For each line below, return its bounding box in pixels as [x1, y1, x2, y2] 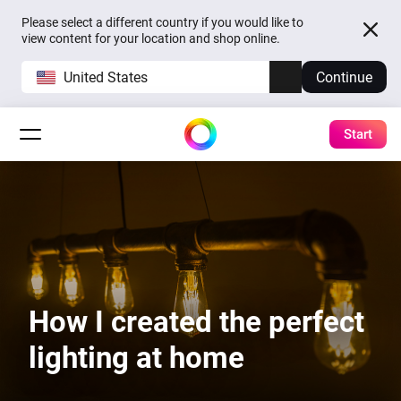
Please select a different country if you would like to [21, 15, 303, 30]
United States [64, 68, 148, 86]
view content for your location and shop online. [21, 31, 280, 46]
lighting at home [29, 340, 244, 375]
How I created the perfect [29, 304, 364, 339]
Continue [316, 68, 372, 86]
